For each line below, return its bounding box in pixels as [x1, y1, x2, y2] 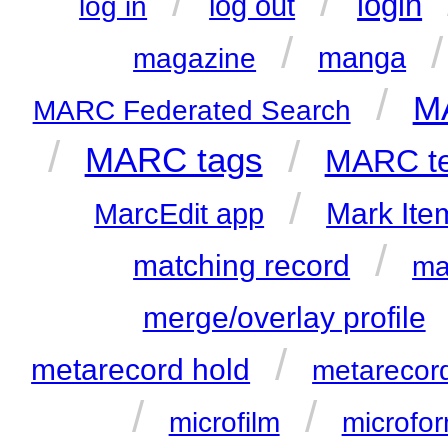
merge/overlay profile [142, 301, 426, 335]
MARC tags [84, 141, 263, 180]
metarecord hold [31, 353, 251, 387]
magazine [133, 43, 257, 75]
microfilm [168, 407, 280, 439]
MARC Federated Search [32, 95, 351, 127]
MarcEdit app [94, 198, 265, 231]
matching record [133, 249, 351, 283]
